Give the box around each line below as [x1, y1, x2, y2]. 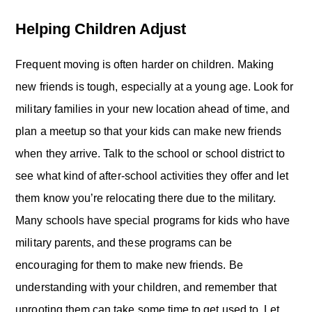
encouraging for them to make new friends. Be [15, 259, 243, 271]
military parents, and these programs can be [15, 237, 233, 249]
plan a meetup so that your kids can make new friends [15, 125, 282, 137]
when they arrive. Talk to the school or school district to [15, 148, 286, 159]
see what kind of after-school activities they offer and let [15, 170, 289, 182]
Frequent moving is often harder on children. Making [15, 58, 274, 70]
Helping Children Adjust [15, 20, 187, 38]
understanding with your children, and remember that [15, 281, 276, 293]
